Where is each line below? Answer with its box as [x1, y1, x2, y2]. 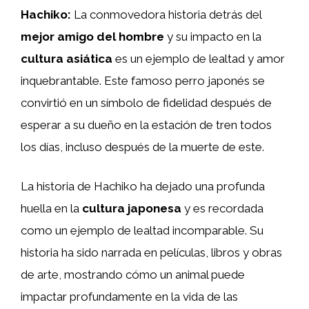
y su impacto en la [164, 29, 261, 43]
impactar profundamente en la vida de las [21, 290, 238, 303]
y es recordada [181, 201, 263, 215]
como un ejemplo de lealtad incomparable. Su [21, 223, 263, 237]
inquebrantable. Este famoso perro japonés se [21, 73, 265, 88]
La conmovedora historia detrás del [71, 7, 261, 21]
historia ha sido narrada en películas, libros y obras [21, 246, 282, 259]
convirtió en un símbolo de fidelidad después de [21, 95, 272, 110]
